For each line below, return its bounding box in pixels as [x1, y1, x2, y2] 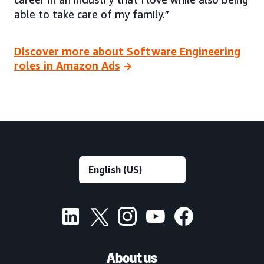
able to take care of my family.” [14, 7, 169, 21]
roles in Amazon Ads [14, 59, 120, 72]
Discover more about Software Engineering [14, 45, 240, 58]
